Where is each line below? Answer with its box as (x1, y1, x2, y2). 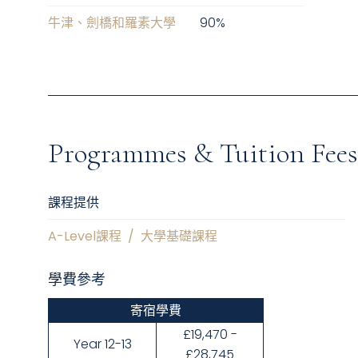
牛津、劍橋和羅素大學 (48, 14, 176, 32)
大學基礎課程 (141, 227, 217, 245)
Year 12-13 (73, 335, 132, 353)
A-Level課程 (48, 227, 121, 245)
